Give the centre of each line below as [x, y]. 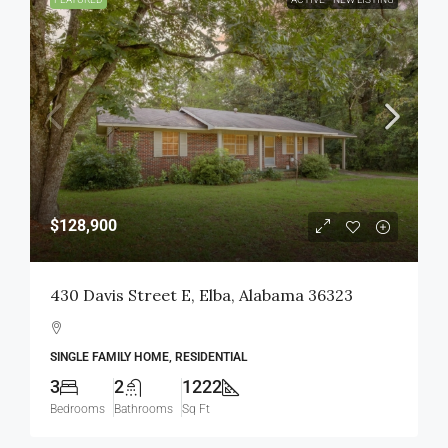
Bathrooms [143, 409]
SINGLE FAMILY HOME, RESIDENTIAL [148, 357]
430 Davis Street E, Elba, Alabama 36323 [201, 295]
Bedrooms [77, 409]
